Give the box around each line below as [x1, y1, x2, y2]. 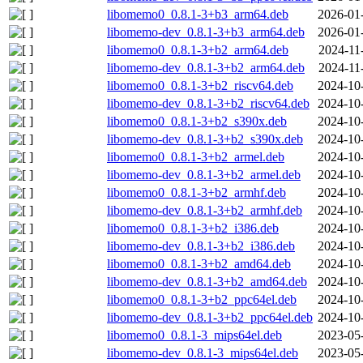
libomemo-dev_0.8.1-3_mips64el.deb [107, 345, 298, 360]
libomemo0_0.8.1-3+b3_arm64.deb [107, 6, 288, 21]
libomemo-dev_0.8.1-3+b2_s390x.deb [107, 131, 303, 146]
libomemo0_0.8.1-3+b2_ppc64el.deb [107, 292, 297, 306]
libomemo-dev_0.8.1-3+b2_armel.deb [107, 167, 301, 181]
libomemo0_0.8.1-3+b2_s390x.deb [107, 113, 287, 128]
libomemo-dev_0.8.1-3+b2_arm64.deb [107, 60, 305, 75]
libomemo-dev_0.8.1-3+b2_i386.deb [107, 238, 295, 253]
